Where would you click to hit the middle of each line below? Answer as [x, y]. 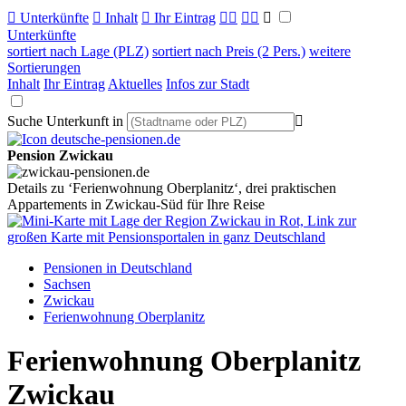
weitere [330, 51]
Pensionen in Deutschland [118, 268]
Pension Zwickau [60, 155]
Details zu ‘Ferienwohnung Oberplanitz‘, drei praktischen [172, 188]
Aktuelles [135, 84]
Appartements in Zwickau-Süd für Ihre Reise [136, 204]
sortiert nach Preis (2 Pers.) [229, 51]
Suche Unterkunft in [65, 121]
